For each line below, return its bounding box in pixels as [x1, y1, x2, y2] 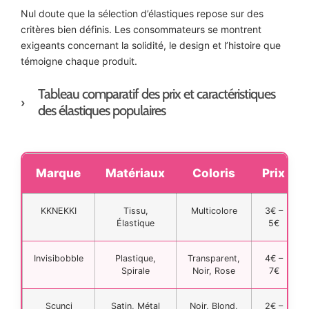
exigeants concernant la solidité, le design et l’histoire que [21, 39, 281, 51]
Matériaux [106, 166, 165, 180]
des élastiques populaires [38, 101, 166, 119]
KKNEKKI [41, 205, 77, 216]
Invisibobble [34, 252, 83, 263]
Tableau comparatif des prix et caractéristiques [38, 85, 275, 102]
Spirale [121, 265, 150, 276]
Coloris [192, 166, 235, 180]
